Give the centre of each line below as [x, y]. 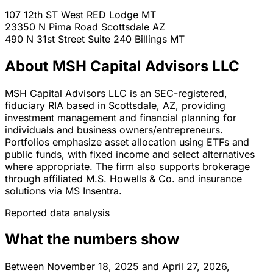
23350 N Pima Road [53, 27]
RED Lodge [112, 14]
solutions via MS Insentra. [63, 190]
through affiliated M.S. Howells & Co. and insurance [123, 178]
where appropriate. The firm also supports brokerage [127, 166]
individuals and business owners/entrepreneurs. [114, 129]
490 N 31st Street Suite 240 [70, 39]
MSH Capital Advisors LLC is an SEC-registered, [116, 93]
